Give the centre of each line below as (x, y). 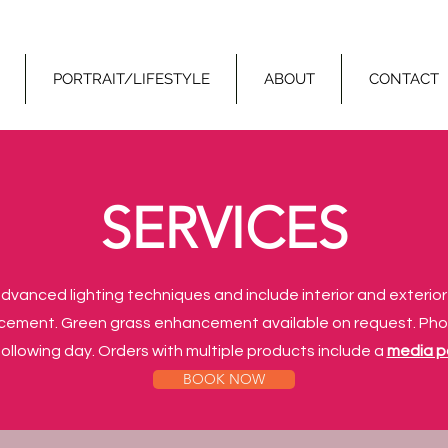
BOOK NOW (224, 379)
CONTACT (403, 79)
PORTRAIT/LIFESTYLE (131, 79)
